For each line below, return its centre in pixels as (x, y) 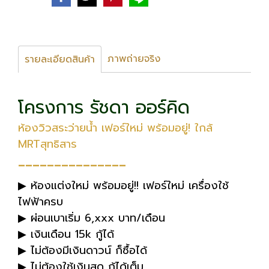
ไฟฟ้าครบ (41, 202)
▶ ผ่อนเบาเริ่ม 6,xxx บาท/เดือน (92, 218)
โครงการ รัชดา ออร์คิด (104, 108)
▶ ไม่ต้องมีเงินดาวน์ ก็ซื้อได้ (83, 251)
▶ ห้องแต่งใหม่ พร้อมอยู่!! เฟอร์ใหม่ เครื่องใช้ (123, 186)
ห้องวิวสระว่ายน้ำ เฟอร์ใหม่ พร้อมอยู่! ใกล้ (115, 128)
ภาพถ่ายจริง (134, 59)
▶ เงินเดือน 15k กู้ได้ (66, 234)
